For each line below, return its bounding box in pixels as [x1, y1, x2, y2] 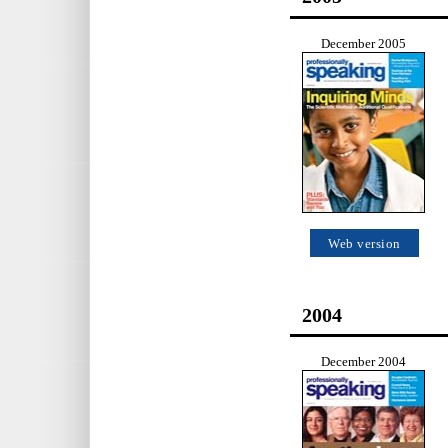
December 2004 [321, 355, 406, 370]
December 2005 [321, 36, 406, 51]
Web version [328, 236, 401, 251]
